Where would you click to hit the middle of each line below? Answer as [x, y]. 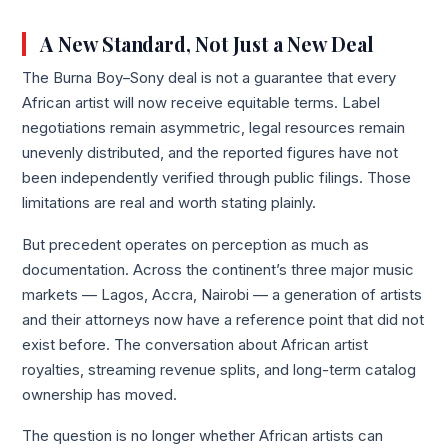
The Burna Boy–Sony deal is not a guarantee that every [209, 78]
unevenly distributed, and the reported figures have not [210, 153]
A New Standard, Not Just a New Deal [207, 44]
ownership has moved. [100, 394]
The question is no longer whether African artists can [203, 435]
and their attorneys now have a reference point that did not [223, 319]
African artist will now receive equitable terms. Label [201, 103]
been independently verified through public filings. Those [217, 178]
